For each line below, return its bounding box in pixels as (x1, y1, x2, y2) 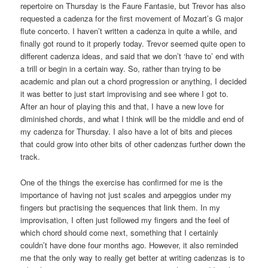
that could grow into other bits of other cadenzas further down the (20, 138, 246, 150)
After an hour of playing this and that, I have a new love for (20, 100, 224, 112)
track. (20, 151, 41, 163)
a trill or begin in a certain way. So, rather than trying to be (20, 63, 221, 75)
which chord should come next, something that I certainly (20, 226, 219, 238)
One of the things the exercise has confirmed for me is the (20, 176, 223, 188)
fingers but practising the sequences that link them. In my (20, 201, 221, 213)
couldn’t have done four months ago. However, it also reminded (20, 239, 239, 251)
